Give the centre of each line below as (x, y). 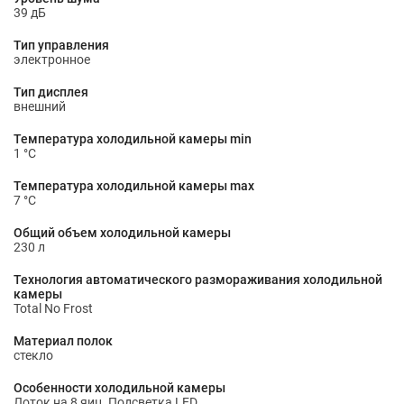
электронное (52, 60)
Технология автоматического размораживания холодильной (198, 280)
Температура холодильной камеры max (134, 186)
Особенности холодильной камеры (119, 388)
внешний (40, 106)
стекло (33, 355)
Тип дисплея (51, 92)
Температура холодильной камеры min (133, 139)
